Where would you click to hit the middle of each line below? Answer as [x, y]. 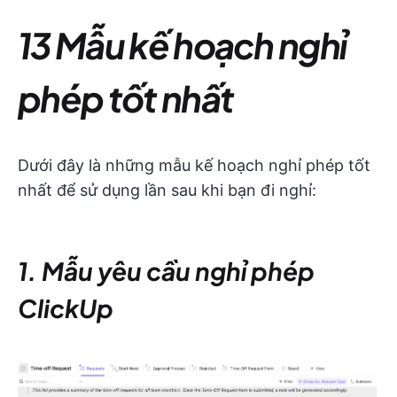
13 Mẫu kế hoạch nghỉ [182, 45]
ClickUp [66, 308]
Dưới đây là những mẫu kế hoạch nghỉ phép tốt [194, 165]
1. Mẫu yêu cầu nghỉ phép [166, 271]
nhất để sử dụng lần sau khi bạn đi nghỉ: [167, 190]
